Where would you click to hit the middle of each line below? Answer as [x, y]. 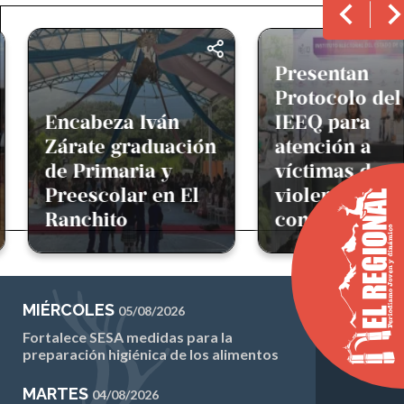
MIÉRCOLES [70, 310]
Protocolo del [328, 98]
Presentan [312, 73]
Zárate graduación [121, 147]
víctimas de [319, 171]
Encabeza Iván [102, 122]
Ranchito [77, 220]
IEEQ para [313, 122]
